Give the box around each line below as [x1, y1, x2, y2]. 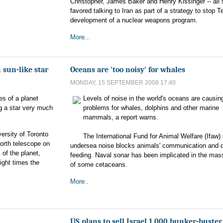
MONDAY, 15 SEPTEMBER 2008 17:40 [70, 79, 176, 86]
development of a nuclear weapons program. [70, 16, 198, 24]
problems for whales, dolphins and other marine [83, 104, 219, 111]
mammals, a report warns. [83, 113, 158, 121]
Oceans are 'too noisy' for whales [70, 65, 185, 74]
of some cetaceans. [70, 161, 127, 168]
